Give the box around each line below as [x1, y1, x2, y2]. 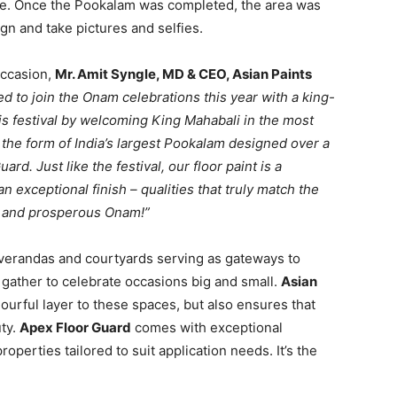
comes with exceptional [131, 319, 283, 336]
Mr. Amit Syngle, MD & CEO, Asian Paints [55, 66, 312, 82]
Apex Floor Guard [19, 319, 131, 336]
